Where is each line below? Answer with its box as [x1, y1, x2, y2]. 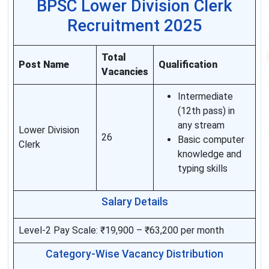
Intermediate [178, 91, 233, 103]
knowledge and [178, 148, 241, 160]
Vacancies [101, 66, 148, 78]
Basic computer [178, 134, 244, 146]
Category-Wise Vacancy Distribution [46, 248, 223, 261]
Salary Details [101, 196, 168, 208]
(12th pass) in [178, 105, 235, 117]
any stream [178, 119, 225, 131]
